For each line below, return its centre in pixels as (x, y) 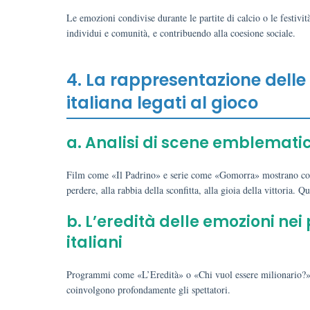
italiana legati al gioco (162, 103)
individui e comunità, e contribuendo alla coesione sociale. (181, 33)
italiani (94, 243)
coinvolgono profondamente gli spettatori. (148, 290)
